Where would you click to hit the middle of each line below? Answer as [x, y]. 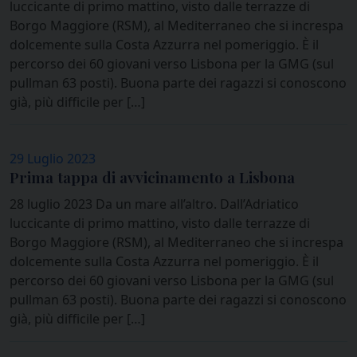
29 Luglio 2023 [53, 159]
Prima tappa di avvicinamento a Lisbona [152, 177]
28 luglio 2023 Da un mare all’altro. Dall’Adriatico [154, 204]
